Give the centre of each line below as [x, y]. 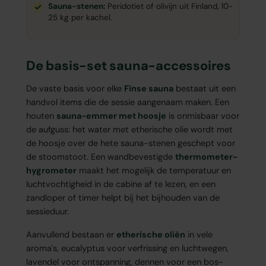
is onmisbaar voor [203, 116]
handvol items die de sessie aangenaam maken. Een [128, 102]
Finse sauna [149, 89]
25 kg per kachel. [80, 18]
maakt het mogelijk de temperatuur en [154, 171]
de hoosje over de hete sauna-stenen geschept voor [131, 143]
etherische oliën [151, 235]
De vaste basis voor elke [75, 89]
